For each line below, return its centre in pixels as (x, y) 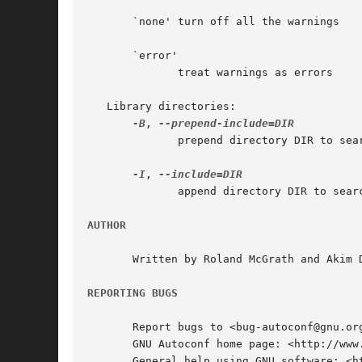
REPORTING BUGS (133, 293)
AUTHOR (107, 225)
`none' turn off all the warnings (213, 22)
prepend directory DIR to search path (113, 141)
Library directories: (162, 107)
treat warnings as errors (113, 73)
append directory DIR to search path (113, 192)
